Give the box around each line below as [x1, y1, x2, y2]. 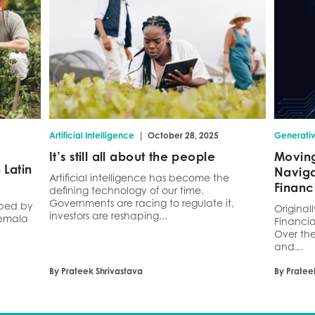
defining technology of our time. [49, 184, 204, 196]
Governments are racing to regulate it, [49, 196, 234, 209]
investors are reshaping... [49, 209, 167, 221]
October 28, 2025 [148, 129, 219, 141]
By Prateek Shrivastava [49, 265, 143, 276]
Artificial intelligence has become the [49, 171, 229, 184]
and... [274, 240, 303, 252]
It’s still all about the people [49, 148, 216, 164]
